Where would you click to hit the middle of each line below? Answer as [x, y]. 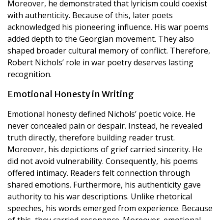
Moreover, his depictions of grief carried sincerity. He [105, 149]
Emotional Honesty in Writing [71, 94]
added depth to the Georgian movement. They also [101, 39]
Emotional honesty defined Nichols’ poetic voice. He [101, 114]
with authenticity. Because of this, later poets [90, 15]
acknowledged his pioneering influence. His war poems [108, 27]
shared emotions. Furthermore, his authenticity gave [104, 184]
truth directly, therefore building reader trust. [91, 137]
